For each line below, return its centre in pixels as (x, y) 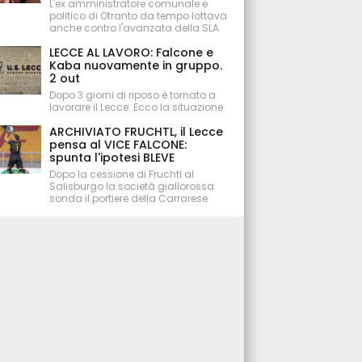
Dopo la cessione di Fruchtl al (122, 174)
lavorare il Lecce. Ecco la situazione (137, 107)
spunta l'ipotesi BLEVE (112, 158)
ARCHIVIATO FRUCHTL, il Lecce (137, 132)
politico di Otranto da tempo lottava (139, 16)
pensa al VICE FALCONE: (118, 145)
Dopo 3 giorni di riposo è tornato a (133, 95)
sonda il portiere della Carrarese (129, 198)
